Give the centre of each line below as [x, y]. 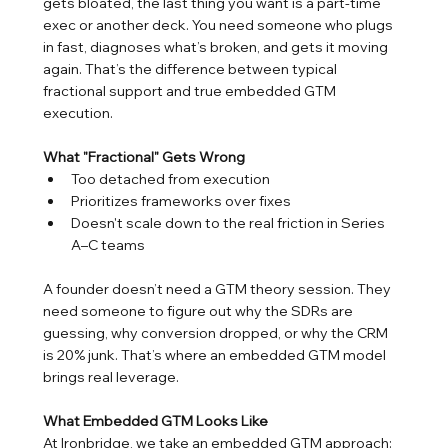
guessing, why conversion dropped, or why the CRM [217, 333]
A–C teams [108, 245]
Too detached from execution [171, 179]
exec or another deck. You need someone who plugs [220, 25]
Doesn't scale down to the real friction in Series [230, 223]
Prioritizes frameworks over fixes [181, 201]
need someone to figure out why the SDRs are [200, 311]
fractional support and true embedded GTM [191, 91]
